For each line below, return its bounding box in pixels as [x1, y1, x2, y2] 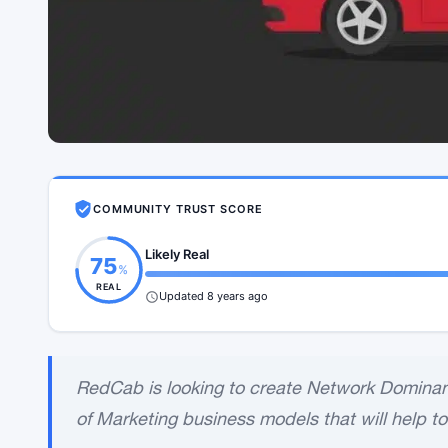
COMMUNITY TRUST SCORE [93, 201, 263, 216]
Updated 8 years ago [159, 289, 268, 304]
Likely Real [145, 246, 209, 263]
